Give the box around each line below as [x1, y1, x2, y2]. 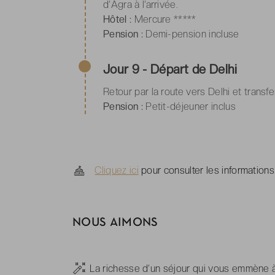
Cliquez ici [95, 165, 139, 177]
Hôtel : [103, 13, 132, 25]
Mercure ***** [131, 13, 196, 25]
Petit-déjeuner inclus [142, 100, 236, 112]
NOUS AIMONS [72, 217, 158, 229]
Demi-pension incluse [142, 28, 239, 40]
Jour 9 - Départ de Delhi [103, 61, 238, 77]
